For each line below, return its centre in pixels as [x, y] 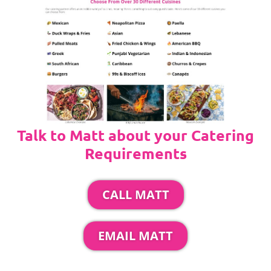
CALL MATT [135, 194]
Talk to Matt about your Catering [135, 135]
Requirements [135, 153]
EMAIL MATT [135, 235]
